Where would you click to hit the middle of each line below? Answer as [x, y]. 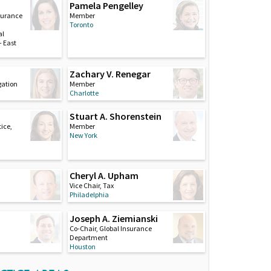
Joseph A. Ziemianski [113, 218]
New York [83, 135]
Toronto [81, 24]
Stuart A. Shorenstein [115, 116]
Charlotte [84, 93]
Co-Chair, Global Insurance [110, 228]
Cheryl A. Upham [104, 176]
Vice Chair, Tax [91, 186]
